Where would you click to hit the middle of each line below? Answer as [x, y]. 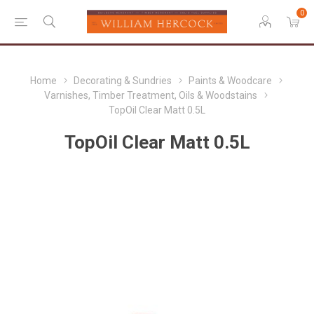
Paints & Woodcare [230, 81]
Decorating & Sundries [122, 81]
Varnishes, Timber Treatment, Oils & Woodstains [151, 95]
